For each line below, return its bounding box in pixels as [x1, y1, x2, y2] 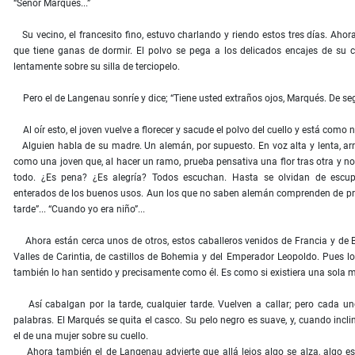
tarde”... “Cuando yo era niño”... [13, 204, 145, 216]
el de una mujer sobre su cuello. [13, 330, 148, 342]
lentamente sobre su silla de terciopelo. [13, 61, 180, 73]
